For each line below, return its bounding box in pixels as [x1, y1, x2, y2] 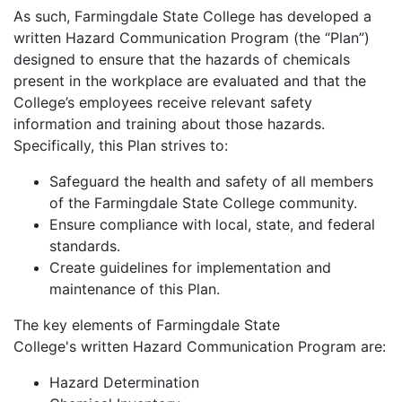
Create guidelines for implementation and [49, 258, 331, 276]
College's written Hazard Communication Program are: [13, 337, 386, 355]
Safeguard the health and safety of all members [49, 172, 373, 190]
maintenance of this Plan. [49, 280, 220, 298]
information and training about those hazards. [13, 115, 325, 133]
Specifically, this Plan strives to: [13, 136, 228, 154]
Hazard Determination [49, 373, 199, 391]
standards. [49, 237, 120, 255]
